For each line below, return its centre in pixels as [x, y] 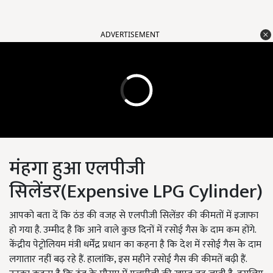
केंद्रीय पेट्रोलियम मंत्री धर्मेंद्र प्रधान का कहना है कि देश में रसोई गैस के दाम [135, 245]
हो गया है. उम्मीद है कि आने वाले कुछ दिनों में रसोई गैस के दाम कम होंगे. [133, 230]
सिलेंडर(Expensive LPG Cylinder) [136, 192]
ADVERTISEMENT [130, 35]
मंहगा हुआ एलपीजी [77, 169]
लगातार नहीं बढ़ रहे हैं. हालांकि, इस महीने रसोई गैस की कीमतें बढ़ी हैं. [128, 260]
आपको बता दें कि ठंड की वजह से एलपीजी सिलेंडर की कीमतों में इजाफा [134, 216]
